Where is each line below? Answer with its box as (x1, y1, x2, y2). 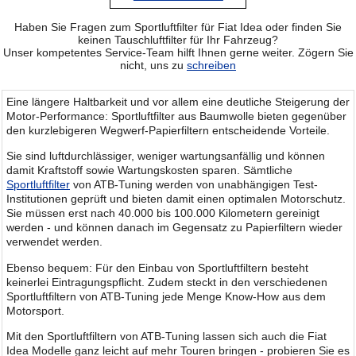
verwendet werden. (6, 235, 103, 249)
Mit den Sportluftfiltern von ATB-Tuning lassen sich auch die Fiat (6, 330, 327, 343)
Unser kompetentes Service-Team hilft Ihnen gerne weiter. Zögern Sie (2, 45, 354, 59)
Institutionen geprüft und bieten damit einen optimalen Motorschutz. (6, 192, 346, 206)
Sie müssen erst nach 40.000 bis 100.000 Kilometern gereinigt (6, 207, 319, 220)
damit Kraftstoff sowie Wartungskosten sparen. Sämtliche (6, 164, 292, 177)
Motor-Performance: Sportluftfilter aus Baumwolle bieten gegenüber (6, 109, 346, 122)
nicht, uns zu (120, 58, 187, 72)
